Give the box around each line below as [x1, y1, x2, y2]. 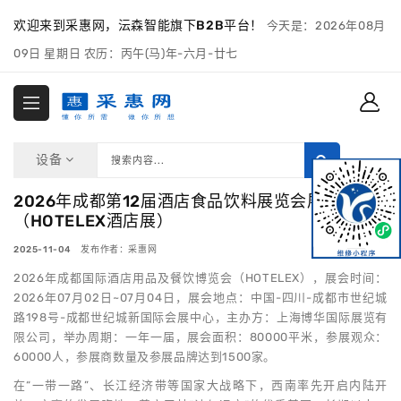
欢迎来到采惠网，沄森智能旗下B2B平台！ [13, 18, 263, 33]
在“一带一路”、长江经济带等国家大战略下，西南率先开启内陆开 [13, 379, 388, 393]
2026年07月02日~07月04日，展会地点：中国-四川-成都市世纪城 [13, 291, 388, 305]
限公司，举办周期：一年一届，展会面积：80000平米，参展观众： [13, 330, 388, 345]
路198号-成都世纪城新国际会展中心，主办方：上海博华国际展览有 [13, 311, 388, 325]
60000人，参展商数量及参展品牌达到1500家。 [13, 350, 276, 364]
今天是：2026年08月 [266, 19, 386, 32]
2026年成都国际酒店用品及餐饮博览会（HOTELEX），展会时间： [13, 271, 388, 286]
